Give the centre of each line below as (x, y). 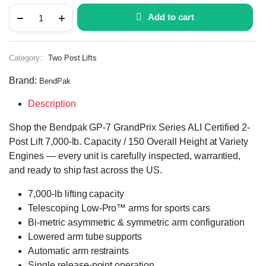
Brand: (24, 80)
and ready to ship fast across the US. (85, 170)
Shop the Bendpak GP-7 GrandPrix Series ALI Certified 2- (130, 127)
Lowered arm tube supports (85, 237)
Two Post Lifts (72, 58)
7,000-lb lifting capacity (76, 194)
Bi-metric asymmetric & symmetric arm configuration (136, 222)
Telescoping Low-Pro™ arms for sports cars (119, 208)
